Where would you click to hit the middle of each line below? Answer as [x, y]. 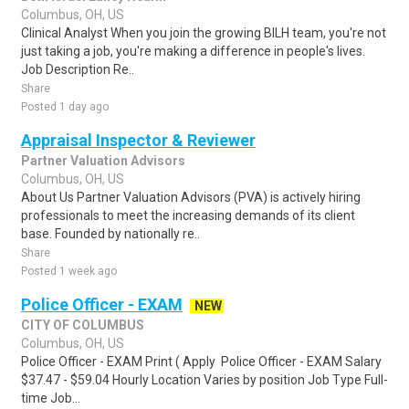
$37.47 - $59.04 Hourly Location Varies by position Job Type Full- [204, 380]
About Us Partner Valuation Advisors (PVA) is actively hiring [191, 197]
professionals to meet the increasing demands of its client [188, 215]
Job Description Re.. [78, 69]
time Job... [51, 398]
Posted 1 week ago [69, 271]
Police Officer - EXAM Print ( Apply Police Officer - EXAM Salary [201, 362]
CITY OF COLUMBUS [83, 325]
